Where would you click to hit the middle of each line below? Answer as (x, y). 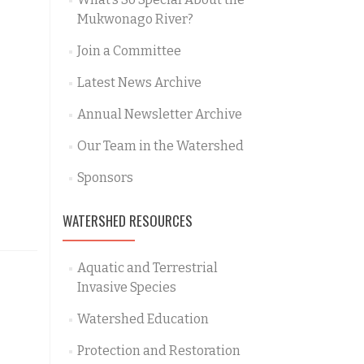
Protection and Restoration (158, 351)
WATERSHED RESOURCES (128, 221)
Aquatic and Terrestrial (147, 268)
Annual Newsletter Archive (159, 114)
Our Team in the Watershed (160, 146)
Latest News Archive (139, 82)
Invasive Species (126, 287)
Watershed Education (143, 319)
